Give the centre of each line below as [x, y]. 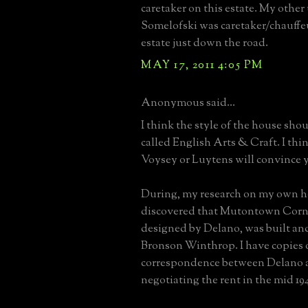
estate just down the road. [205, 43]
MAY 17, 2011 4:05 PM [202, 65]
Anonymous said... [188, 103]
